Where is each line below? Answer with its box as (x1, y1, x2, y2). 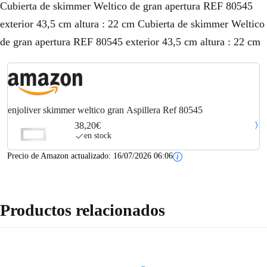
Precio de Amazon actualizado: (7, 151, 113, 161)
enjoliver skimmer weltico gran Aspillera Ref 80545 (8, 105, 203, 116)
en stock (83, 131, 111, 141)
